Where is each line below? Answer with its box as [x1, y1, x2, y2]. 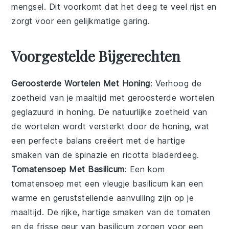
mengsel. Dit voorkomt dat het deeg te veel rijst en [11, 1, 217, 12]
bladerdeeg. [149, 149, 199, 160]
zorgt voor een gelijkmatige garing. [11, 15, 150, 26]
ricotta [123, 149, 149, 160]
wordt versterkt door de [59, 121, 163, 131]
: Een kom [124, 164, 165, 174]
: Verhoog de [150, 78, 202, 88]
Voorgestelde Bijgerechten [11, 46, 181, 65]
